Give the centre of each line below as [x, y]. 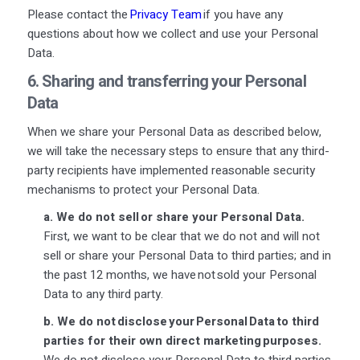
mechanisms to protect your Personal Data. [144, 189]
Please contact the [78, 14]
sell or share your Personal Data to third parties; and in [187, 255]
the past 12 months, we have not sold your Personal [180, 274]
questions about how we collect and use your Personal [172, 33]
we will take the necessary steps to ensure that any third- [178, 151]
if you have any [242, 14]
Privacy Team [165, 14]
